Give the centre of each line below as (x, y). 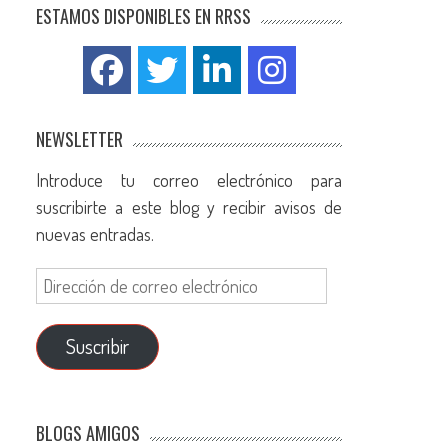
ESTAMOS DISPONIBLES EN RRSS (144, 15)
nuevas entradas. (95, 233)
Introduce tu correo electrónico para (189, 179)
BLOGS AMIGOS (88, 432)
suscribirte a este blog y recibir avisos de (189, 206)
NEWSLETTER (80, 138)
